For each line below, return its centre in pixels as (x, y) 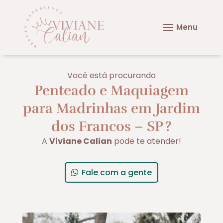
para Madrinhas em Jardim (111, 108)
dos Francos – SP (107, 126)
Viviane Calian (80, 141)
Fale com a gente (116, 172)
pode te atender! (146, 141)
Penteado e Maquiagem (111, 90)
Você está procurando (111, 75)
